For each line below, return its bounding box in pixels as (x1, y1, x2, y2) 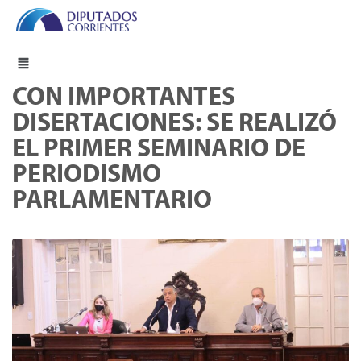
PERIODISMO (12, 163, 161, 189)
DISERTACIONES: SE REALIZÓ (12, 111, 337, 138)
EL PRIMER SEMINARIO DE (12, 137, 305, 164)
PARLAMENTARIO (12, 189, 212, 215)
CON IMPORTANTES (12, 85, 235, 112)
